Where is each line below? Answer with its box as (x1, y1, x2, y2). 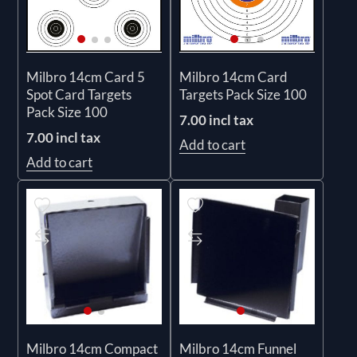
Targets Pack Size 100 (179, 85, 307, 103)
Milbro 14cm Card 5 (26, 68, 146, 85)
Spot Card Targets (26, 85, 132, 103)
